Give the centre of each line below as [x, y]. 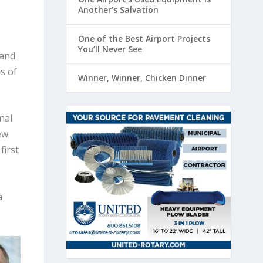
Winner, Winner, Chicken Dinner [142, 78]
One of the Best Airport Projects [144, 39]
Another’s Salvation [118, 10]
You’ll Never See [110, 49]
